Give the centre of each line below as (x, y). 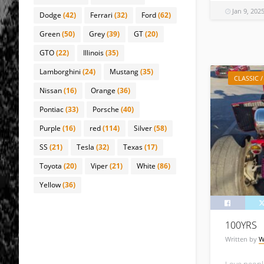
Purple (50, 128)
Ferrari (101, 15)
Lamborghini (60, 72)
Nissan (51, 90)
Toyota (51, 166)
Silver (143, 128)
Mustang (124, 72)
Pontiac (52, 109)
